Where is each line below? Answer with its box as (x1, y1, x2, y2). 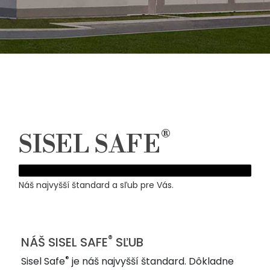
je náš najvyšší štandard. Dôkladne (69, 254, 234, 268)
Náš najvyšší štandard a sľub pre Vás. (19, 178, 174, 191)
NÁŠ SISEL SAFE (21, 233, 108, 251)
